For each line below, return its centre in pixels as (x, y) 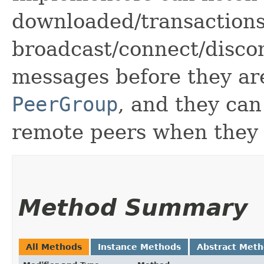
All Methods (54, 247)
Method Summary (133, 207)
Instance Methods (139, 247)
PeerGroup (65, 104)
